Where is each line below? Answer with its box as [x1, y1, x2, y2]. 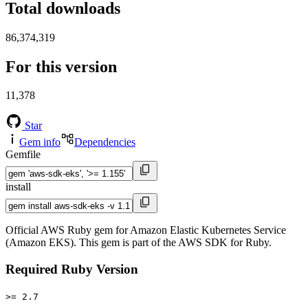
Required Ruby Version [5, 262, 138, 277]
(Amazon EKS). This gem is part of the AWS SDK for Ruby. [5, 236, 272, 249]
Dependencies [74, 136, 135, 148]
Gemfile [5, 148, 41, 161]
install [5, 181, 31, 193]
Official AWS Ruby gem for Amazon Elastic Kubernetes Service [5, 224, 286, 236]
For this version [5, 57, 117, 76]
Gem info [19, 136, 60, 148]
